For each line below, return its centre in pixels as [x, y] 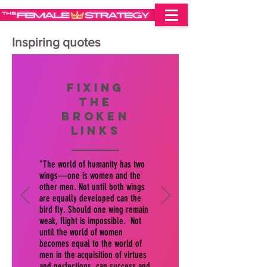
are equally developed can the [90, 198]
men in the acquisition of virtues [93, 255]
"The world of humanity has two [92, 164]
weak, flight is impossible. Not [90, 221]
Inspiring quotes [56, 42]
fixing [96, 88]
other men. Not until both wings [92, 187]
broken [96, 116]
